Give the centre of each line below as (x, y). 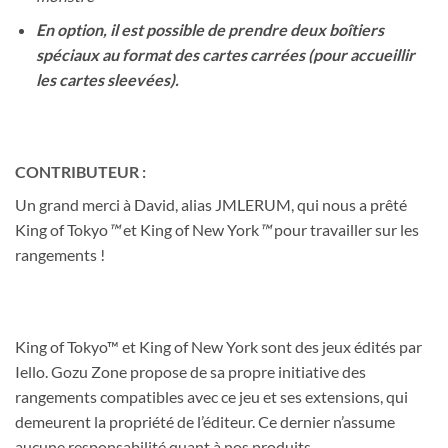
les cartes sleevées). (107, 80)
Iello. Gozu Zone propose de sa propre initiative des (190, 371)
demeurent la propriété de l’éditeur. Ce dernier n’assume (205, 421)
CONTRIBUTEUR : (80, 171)
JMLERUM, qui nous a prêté (311, 204)
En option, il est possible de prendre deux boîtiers (209, 30)
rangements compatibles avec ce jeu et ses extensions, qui (211, 396)
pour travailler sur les (345, 229)
